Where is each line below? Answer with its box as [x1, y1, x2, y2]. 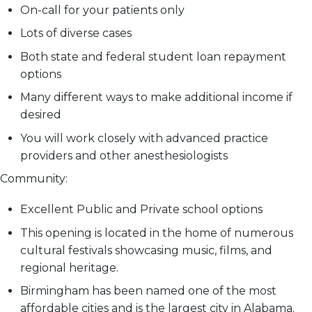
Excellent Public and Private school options [19, 203, 263, 217]
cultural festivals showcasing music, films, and [19, 243, 272, 257]
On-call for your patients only [19, 3, 185, 17]
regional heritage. [19, 260, 118, 274]
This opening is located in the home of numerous [19, 226, 293, 240]
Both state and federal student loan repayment [19, 49, 286, 63]
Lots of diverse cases [19, 26, 132, 40]
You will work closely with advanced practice [19, 131, 268, 145]
